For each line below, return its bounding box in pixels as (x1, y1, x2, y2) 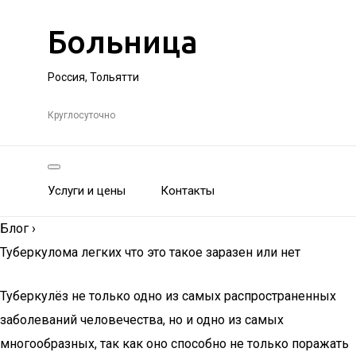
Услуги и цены (48, 184, 126, 198)
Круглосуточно (48, 110, 115, 121)
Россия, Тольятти (48, 71, 139, 83)
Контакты (161, 184, 215, 198)
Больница (48, 24, 198, 60)
